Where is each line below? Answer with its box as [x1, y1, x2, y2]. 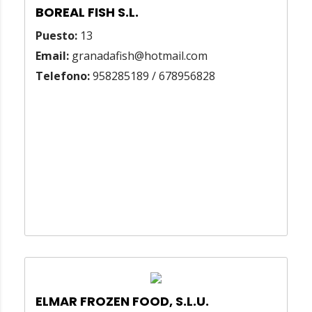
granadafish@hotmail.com [69, 48, 208, 64]
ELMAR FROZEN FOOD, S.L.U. [36, 292, 209, 311]
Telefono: [36, 68, 90, 84]
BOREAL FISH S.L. [36, 3, 139, 22]
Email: [36, 48, 69, 64]
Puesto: [36, 28, 77, 44]
